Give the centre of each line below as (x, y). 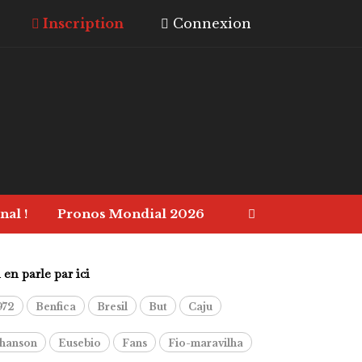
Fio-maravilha (206, 343)
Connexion (210, 23)
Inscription (82, 23)
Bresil (112, 307)
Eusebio (80, 343)
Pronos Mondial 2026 (130, 214)
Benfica (56, 307)
